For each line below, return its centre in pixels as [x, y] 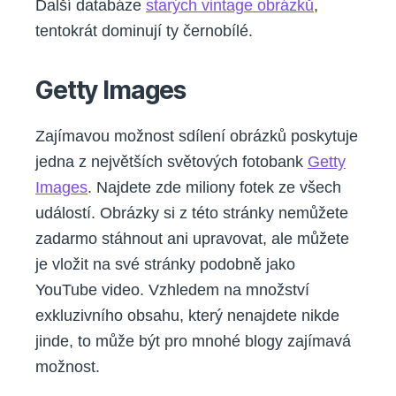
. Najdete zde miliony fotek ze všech [214, 187]
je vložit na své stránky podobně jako [165, 264]
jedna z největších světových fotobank [171, 161]
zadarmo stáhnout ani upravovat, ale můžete [192, 238]
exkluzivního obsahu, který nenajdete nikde [187, 315]
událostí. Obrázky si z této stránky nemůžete [192, 213]
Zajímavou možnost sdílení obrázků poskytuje [197, 136]
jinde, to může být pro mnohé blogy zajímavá [193, 341]
